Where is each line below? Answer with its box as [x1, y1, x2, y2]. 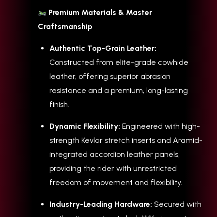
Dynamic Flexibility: [49, 122, 120, 131]
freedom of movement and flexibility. [49, 178, 182, 187]
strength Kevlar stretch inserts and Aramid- [49, 136, 202, 145]
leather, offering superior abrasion [49, 72, 170, 81]
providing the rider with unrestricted [49, 164, 177, 173]
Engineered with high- [120, 122, 200, 131]
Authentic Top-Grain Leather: [49, 44, 156, 53]
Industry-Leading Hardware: [49, 200, 152, 209]
